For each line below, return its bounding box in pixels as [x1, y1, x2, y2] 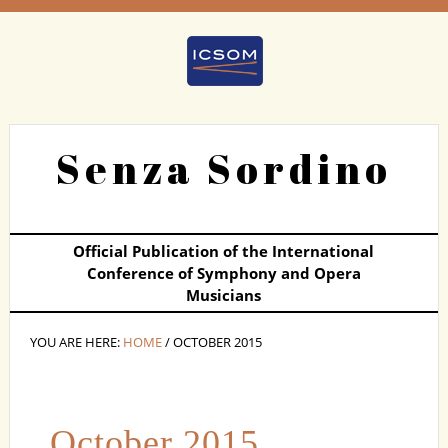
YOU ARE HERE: [29, 333, 123, 351]
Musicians [186, 285, 262, 305]
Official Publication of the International [73, 241, 375, 261]
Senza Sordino [55, 142, 392, 196]
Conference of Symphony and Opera [86, 263, 361, 283]
